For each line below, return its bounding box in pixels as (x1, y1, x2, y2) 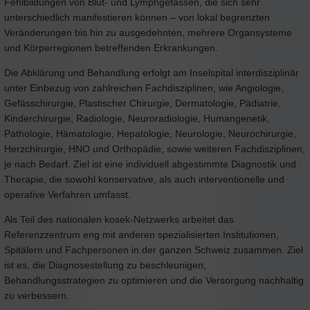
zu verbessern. (4, 289, 69, 301)
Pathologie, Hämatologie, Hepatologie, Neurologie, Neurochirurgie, (4, 127, 296, 139)
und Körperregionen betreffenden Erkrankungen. (4, 42, 221, 53)
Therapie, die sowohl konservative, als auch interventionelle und (4, 173, 284, 185)
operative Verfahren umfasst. (4, 188, 131, 200)
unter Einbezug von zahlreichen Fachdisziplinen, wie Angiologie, (4, 82, 284, 93)
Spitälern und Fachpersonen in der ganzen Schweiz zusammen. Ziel (4, 244, 303, 255)
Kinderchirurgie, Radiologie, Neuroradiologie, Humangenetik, (4, 112, 270, 124)
